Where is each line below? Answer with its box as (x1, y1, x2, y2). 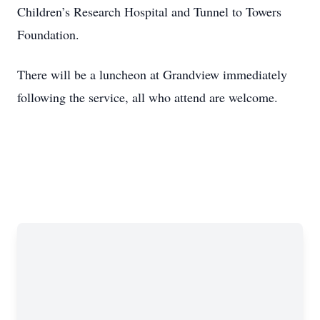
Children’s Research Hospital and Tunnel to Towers (17, 3, 281, 20)
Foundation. (17, 26, 79, 43)
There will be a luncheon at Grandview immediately (17, 66, 287, 83)
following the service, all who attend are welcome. (17, 89, 278, 106)
